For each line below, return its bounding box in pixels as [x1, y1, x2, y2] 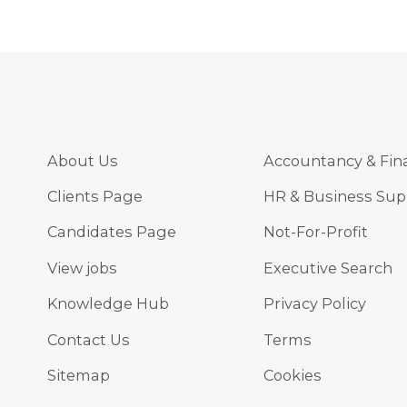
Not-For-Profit [263, 223, 368, 242]
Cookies [263, 366, 322, 385]
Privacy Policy [263, 294, 366, 313]
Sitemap [47, 366, 110, 385]
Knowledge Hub [47, 294, 169, 313]
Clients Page [47, 187, 143, 206]
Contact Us [47, 330, 130, 349]
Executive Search [263, 258, 392, 277]
